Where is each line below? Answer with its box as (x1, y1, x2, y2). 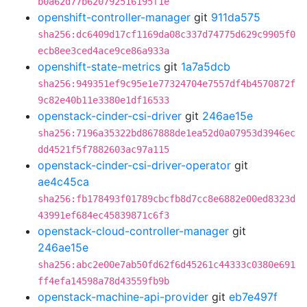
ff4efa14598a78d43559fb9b (38, 275, 169, 286)
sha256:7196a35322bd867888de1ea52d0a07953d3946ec (38, 127, 295, 138)
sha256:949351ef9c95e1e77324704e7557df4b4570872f (38, 78, 295, 89)
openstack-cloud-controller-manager (38, 224, 229, 238)
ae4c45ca (38, 175, 89, 188)
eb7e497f (229, 290, 278, 304)
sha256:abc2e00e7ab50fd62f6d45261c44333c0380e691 (38, 259, 295, 270)
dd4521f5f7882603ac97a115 (38, 144, 169, 155)
